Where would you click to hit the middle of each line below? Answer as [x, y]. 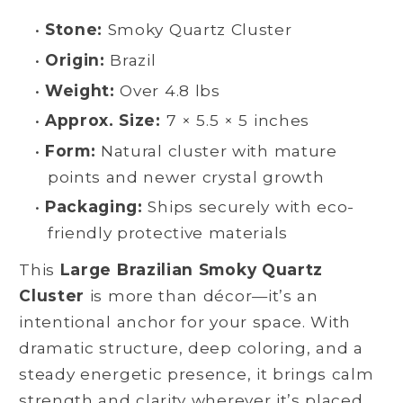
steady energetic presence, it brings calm [197, 373]
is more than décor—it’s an [201, 295]
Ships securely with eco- [249, 207]
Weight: [80, 90]
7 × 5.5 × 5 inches [235, 121]
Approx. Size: [103, 121]
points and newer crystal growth [186, 176]
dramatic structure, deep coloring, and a [191, 347]
